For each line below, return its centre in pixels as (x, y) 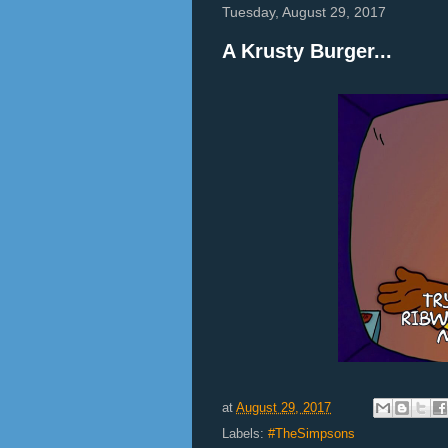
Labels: (245, 434)
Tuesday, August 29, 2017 (304, 12)
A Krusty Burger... (307, 51)
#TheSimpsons (311, 434)
